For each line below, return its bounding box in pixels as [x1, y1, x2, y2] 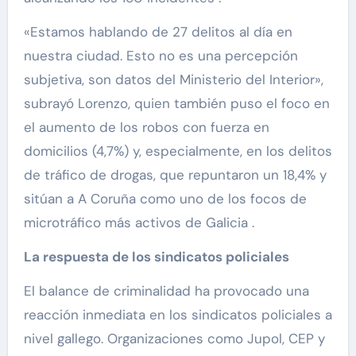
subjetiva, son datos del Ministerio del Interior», [23, 71, 323, 89]
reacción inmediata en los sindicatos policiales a [23, 306, 332, 324]
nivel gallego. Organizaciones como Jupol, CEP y [23, 330, 325, 348]
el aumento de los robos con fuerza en [23, 118, 269, 137]
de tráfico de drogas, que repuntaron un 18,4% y [23, 166, 327, 184]
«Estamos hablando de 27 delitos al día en [23, 23, 292, 41]
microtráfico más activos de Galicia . [23, 214, 254, 232]
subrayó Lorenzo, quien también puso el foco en [23, 95, 330, 113]
